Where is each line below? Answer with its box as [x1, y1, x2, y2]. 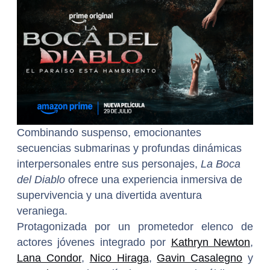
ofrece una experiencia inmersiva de [65, 174, 242, 186]
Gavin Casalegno [157, 252, 243, 265]
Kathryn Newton [171, 236, 251, 249]
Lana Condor [17, 252, 81, 265]
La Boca [201, 158, 240, 171]
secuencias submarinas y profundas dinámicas [17, 142, 242, 155]
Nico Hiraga [89, 252, 149, 265]
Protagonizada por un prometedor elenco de [17, 221, 253, 233]
